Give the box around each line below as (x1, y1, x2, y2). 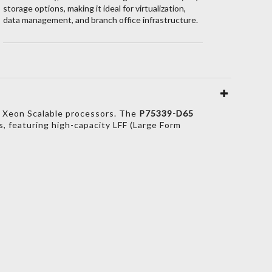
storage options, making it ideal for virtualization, (2, 2, 186, 13)
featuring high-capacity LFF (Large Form (5, 119, 181, 130)
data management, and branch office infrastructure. (2, 14, 198, 25)
